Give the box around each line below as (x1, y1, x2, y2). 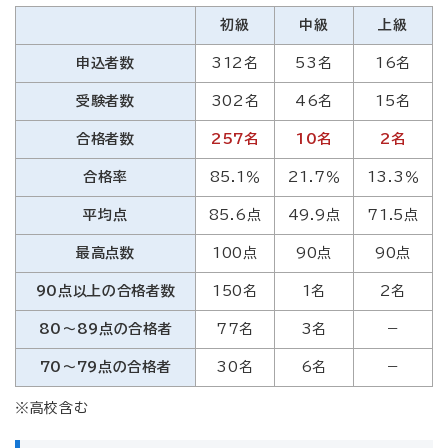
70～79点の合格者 (39, 360, 172, 374)
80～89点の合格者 (38, 322, 173, 336)
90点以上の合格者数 (35, 284, 176, 298)
